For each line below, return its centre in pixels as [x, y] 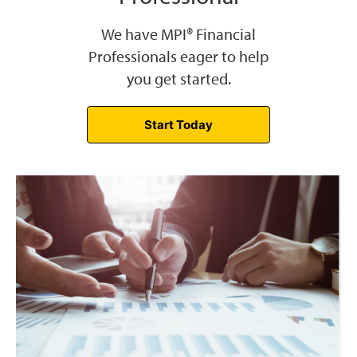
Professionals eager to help [178, 57]
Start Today [178, 125]
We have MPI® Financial [178, 34]
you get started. [178, 79]
